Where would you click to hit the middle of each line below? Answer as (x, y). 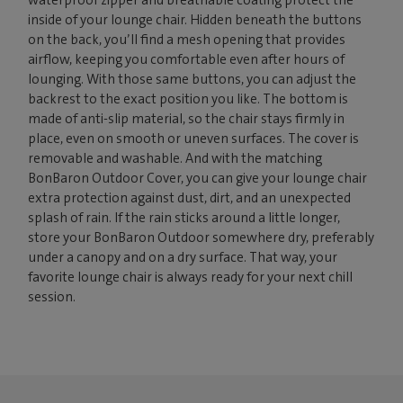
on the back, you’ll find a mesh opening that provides (187, 39)
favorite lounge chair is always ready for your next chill (191, 277)
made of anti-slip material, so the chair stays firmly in (187, 118)
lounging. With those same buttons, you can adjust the (193, 79)
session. (52, 296)
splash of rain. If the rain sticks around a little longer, (184, 217)
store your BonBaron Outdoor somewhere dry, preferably (201, 237)
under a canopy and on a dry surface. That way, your (183, 257)
